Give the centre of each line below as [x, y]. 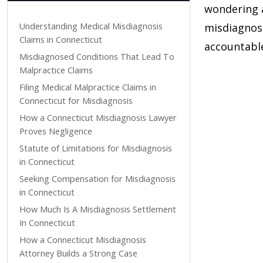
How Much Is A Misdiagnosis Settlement [98, 209]
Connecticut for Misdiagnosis [76, 101]
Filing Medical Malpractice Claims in [88, 87]
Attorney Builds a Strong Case [78, 253]
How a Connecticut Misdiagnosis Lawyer [98, 118]
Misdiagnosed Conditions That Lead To [97, 57]
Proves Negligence [56, 131]
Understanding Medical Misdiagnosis [91, 26]
